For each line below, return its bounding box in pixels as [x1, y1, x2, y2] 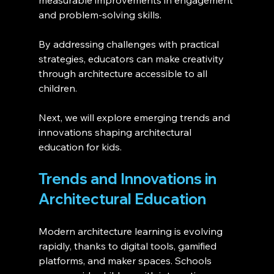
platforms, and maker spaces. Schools [38, 254, 214, 267]
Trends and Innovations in [38, 169, 220, 188]
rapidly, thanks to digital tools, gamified [38, 239, 219, 252]
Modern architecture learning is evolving [38, 224, 225, 237]
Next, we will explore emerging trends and [38, 111, 232, 124]
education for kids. [38, 140, 122, 153]
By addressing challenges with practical [38, 37, 221, 50]
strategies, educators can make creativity [38, 52, 226, 65]
